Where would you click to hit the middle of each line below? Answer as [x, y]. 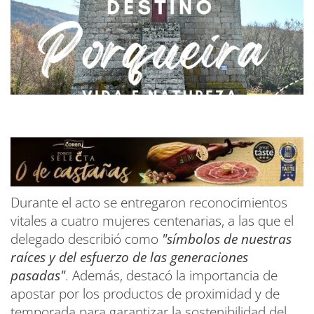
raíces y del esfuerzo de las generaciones [129, 257]
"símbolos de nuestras [227, 239]
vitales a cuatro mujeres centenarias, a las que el [152, 221]
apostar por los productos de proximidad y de [145, 294]
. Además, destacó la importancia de [171, 275]
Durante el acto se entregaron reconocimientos [149, 203]
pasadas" [38, 275]
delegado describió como [86, 239]
